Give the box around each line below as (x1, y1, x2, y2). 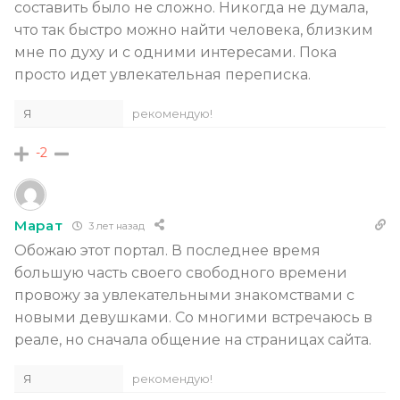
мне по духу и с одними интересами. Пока (14, 44, 337, 62)
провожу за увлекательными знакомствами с (14, 287, 354, 304)
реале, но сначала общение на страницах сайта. (14, 331, 371, 349)
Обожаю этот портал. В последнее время (14, 242, 321, 260)
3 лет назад (85, 219, 145, 232)
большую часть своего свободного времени (14, 264, 347, 282)
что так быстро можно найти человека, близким (14, 21, 373, 39)
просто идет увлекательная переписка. (14, 66, 314, 84)
